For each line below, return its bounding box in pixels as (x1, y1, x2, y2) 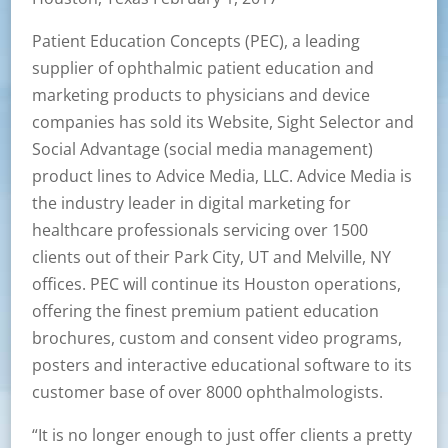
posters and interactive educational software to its (31, 354, 412, 376)
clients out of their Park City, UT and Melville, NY (31, 246, 391, 268)
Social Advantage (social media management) (31, 138, 373, 160)
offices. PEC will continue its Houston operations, (31, 273, 401, 295)
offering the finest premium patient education (31, 300, 379, 322)
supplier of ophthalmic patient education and (31, 57, 374, 79)
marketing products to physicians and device (31, 84, 370, 106)
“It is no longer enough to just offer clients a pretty (31, 424, 412, 446)
